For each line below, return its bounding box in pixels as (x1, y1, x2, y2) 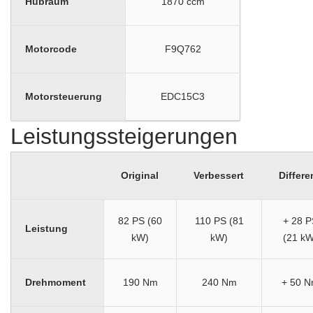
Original (121, 170, 159, 181)
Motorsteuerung (25, 91, 102, 102)
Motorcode (25, 43, 77, 54)
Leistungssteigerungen (10, 124, 238, 149)
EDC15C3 (161, 91, 205, 102)
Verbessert (194, 170, 244, 181)
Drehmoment (25, 277, 86, 288)
